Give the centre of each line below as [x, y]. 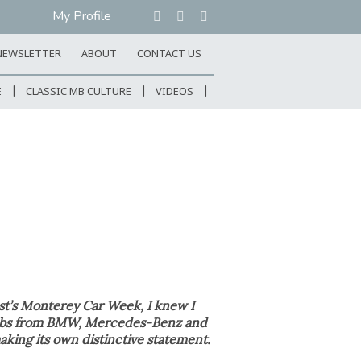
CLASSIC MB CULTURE [79, 92]
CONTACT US [169, 54]
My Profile [82, 16]
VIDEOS [174, 92]
